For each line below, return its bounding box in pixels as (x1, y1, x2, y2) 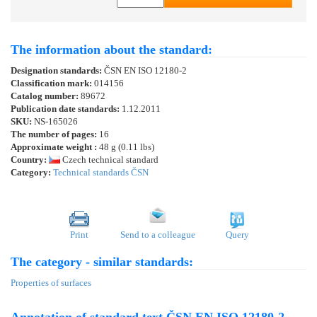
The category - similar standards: (11, 255, 193, 270)
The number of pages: (11, 129, 97, 140)
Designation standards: (11, 65, 104, 76)
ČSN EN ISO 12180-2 (104, 65, 187, 76)
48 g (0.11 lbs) (97, 142, 154, 153)
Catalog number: (11, 91, 81, 102)
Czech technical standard (60, 154, 158, 166)
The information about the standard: (11, 42, 212, 57)
